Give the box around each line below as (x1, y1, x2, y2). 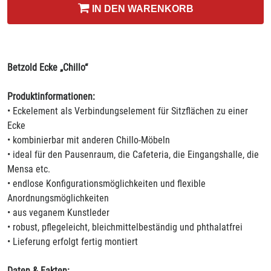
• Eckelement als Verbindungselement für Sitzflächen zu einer (7, 105, 248, 117)
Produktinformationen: (7, 91, 95, 102)
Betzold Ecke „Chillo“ (7, 62, 88, 73)
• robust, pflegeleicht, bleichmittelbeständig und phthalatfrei (7, 221, 243, 233)
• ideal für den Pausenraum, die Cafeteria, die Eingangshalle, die (7, 149, 259, 160)
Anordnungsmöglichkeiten (7, 192, 109, 204)
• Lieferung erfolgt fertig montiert (7, 236, 138, 247)
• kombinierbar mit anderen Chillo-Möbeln (7, 134, 170, 146)
